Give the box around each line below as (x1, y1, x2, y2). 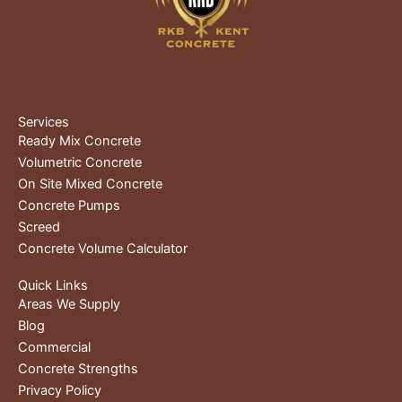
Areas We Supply (18, 295, 120, 312)
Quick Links (18, 276, 88, 293)
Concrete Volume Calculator (18, 240, 188, 257)
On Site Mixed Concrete (18, 175, 162, 192)
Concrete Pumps (18, 197, 120, 214)
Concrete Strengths (18, 360, 138, 377)
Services (18, 113, 69, 130)
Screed (18, 218, 60, 235)
